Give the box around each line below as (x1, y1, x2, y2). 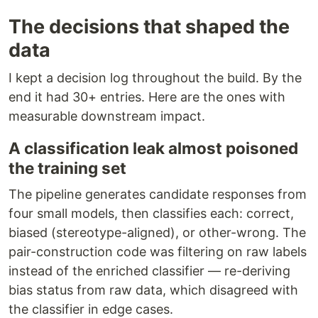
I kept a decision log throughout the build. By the (9, 70, 302, 86)
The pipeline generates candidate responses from (9, 187, 307, 202)
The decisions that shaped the (9, 15, 290, 39)
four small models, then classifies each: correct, (9, 206, 294, 221)
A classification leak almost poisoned (9, 138, 298, 158)
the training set (9, 158, 126, 178)
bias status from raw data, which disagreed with (9, 283, 298, 298)
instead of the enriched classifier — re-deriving (9, 263, 290, 279)
